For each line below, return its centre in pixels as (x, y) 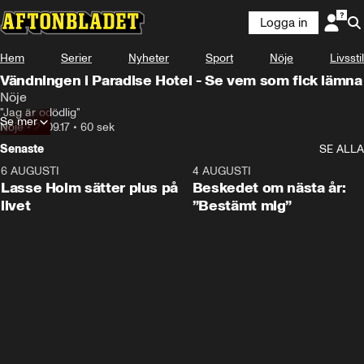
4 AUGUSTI (221, 171)
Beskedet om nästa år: (269, 188)
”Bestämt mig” (242, 206)
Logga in (284, 23)
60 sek (97, 127)
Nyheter (149, 58)
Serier (76, 58)
